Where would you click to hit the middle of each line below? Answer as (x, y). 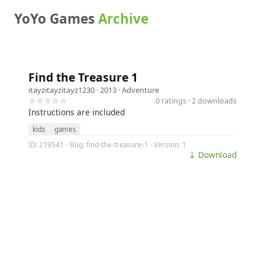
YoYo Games (56, 19)
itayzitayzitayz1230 (62, 90)
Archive (123, 19)
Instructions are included (77, 112)
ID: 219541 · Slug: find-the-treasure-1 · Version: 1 (107, 144)
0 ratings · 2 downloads (196, 101)
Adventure (140, 90)
